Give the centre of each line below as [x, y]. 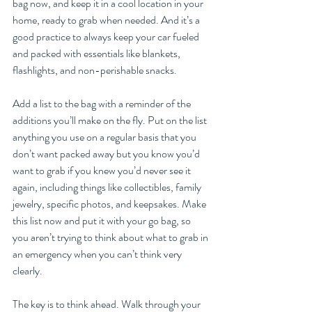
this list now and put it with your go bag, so [103, 221]
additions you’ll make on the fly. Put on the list [111, 120]
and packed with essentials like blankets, [97, 54]
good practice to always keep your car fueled [107, 37]
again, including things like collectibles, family [108, 187]
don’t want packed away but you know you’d [107, 154]
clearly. [29, 271]
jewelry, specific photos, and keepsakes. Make [110, 204]
